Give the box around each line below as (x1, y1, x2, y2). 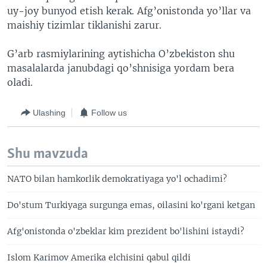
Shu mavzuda (7, 147, 88, 162)
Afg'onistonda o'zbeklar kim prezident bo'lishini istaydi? (7, 226, 244, 237)
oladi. (7, 76, 33, 88)
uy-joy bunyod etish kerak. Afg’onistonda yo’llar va (7, 5, 251, 17)
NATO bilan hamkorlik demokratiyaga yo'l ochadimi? (7, 173, 227, 184)
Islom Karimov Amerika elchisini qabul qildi (7, 252, 191, 263)
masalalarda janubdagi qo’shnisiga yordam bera (7, 62, 234, 74)
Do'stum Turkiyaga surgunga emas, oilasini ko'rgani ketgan (7, 200, 255, 210)
